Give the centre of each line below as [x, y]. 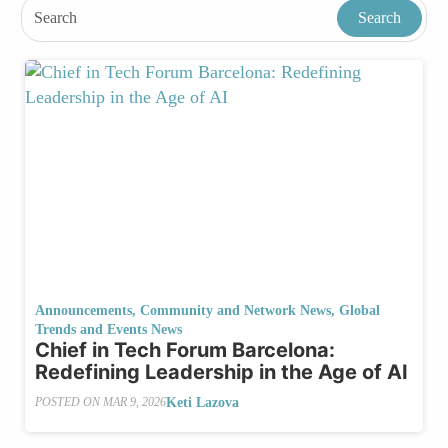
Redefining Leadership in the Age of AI [221, 371]
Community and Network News [235, 310]
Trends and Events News [108, 329]
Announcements [83, 310]
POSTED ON [69, 402]
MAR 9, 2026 [134, 402]
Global [359, 310]
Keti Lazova [202, 402]
